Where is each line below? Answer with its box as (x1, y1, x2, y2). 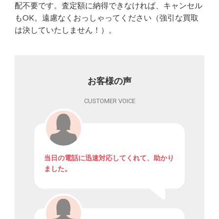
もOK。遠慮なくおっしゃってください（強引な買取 (15, 13, 198, 22)
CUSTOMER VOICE (84, 97, 135, 105)
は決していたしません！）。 (15, 25, 116, 35)
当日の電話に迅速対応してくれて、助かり (44, 153, 174, 162)
